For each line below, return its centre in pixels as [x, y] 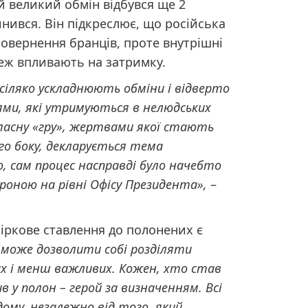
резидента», [170, 184]
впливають [51, 62]
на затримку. [125, 62]
